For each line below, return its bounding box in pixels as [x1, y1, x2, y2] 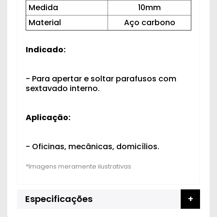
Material [29, 17, 61, 28]
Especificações [25, 193, 93, 205]
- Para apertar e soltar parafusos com [26, 73, 176, 84]
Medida [29, 2, 58, 13]
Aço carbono [124, 17, 175, 28]
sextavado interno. [26, 83, 100, 94]
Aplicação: [26, 112, 70, 123]
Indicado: [26, 44, 65, 55]
